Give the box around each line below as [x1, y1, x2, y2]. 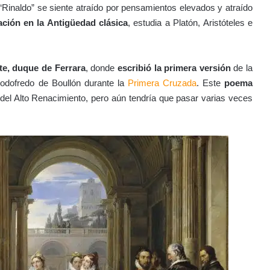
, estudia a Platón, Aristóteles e [128, 17, 253, 28]
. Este [196, 78, 225, 89]
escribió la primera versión [115, 63, 231, 74]
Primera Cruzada [127, 78, 196, 89]
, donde [85, 63, 115, 74]
